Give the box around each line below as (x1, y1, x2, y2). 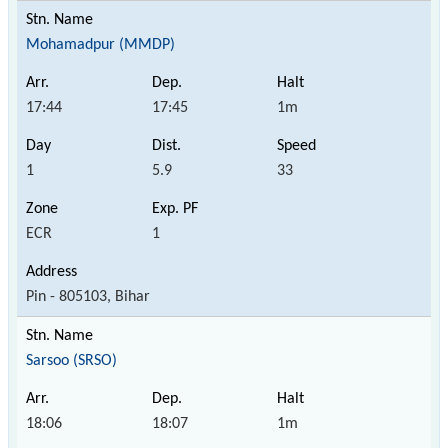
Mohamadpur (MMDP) (26, 36, 175, 53)
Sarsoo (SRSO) (26, 352, 117, 369)
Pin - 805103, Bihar (26, 288, 150, 305)
